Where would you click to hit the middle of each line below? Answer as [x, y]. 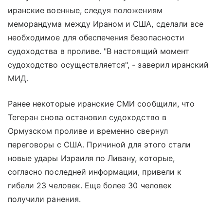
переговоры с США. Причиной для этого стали [100, 145]
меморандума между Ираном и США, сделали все [106, 24]
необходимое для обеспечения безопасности [96, 38]
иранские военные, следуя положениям [85, 10]
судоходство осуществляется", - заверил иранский [109, 65]
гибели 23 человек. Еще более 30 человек [90, 186]
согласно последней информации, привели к [95, 172]
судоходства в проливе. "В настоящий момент [99, 51]
